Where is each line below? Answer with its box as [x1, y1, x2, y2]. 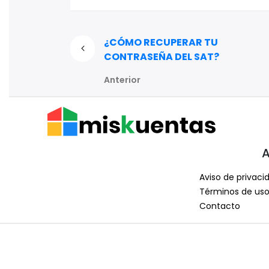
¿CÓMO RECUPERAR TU [104, 35, 219, 49]
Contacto [199, 200, 240, 213]
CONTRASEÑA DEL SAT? [104, 49, 220, 64]
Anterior [104, 73, 141, 86]
